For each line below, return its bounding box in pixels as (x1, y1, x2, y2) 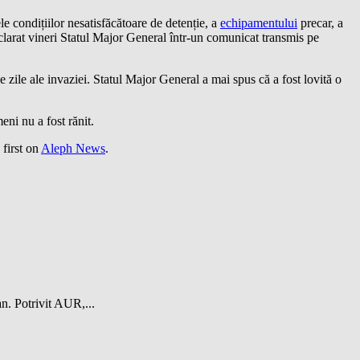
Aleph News (41, 141, 105, 156)
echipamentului (220, 16, 297, 31)
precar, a (297, 16, 343, 31)
